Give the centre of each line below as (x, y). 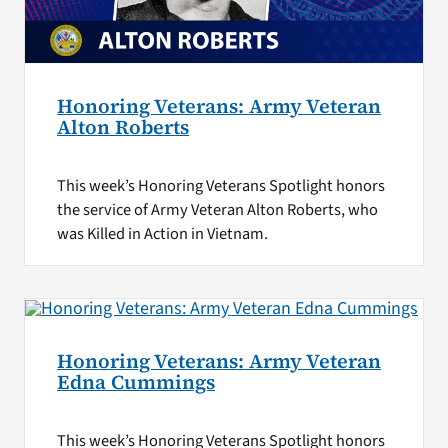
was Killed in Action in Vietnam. (162, 234)
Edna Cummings (135, 382)
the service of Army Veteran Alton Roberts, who (217, 210)
